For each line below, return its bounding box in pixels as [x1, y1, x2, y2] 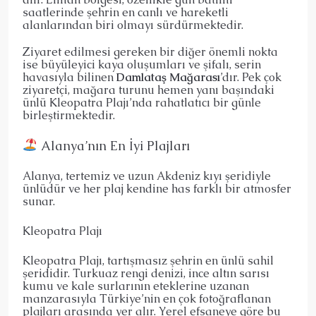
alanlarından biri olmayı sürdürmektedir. [23, 17, 243, 32]
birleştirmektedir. [23, 107, 115, 123]
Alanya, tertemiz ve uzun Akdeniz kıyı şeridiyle [23, 168, 271, 183]
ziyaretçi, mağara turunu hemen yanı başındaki [23, 82, 274, 97]
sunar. [23, 193, 55, 209]
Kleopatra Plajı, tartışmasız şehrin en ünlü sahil [23, 253, 274, 268]
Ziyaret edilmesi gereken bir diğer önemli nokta [23, 44, 278, 59]
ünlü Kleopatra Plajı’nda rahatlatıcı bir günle [23, 95, 261, 110]
